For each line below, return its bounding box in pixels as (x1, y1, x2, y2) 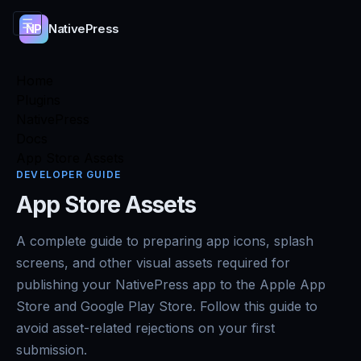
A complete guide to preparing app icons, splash (16, 233, 313, 249)
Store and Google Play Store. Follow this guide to (16, 298, 317, 314)
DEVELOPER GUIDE (16, 168, 121, 180)
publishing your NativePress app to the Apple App (16, 276, 326, 293)
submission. (16, 342, 87, 358)
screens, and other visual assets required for (16, 255, 290, 271)
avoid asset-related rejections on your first (16, 320, 275, 336)
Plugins (16, 92, 60, 108)
